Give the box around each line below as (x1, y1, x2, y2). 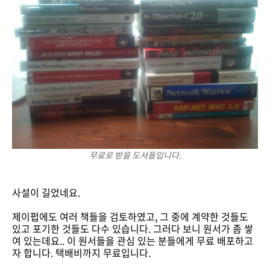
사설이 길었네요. (12, 185, 80, 199)
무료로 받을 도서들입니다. (89, 149, 181, 161)
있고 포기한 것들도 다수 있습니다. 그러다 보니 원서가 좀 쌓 (12, 221, 253, 236)
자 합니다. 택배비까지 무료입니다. (12, 245, 151, 260)
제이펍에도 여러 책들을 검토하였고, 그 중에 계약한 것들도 (12, 209, 248, 224)
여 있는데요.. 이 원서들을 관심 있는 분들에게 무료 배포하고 (12, 233, 253, 248)
